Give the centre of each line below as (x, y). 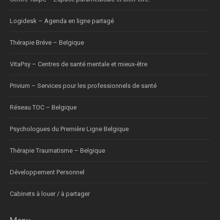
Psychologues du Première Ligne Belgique (69, 129)
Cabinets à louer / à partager (50, 193)
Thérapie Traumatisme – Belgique (57, 150)
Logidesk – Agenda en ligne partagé (62, 21)
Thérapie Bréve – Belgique (47, 42)
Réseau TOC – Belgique (43, 107)
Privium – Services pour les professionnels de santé (83, 85)
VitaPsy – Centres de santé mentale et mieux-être (79, 64)
